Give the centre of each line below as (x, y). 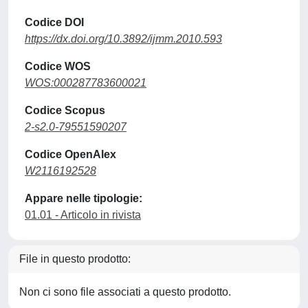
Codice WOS (58, 66)
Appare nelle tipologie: (84, 198)
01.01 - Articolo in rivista (83, 215)
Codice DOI (54, 22)
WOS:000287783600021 (86, 83)
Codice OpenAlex (70, 154)
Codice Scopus (65, 110)
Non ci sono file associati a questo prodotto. (125, 292)
